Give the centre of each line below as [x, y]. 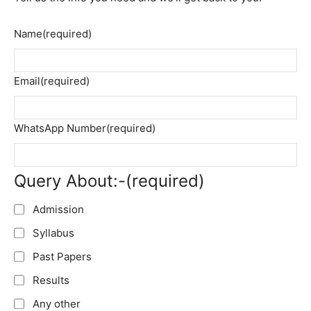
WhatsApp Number [60, 128]
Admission [58, 210]
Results [51, 280]
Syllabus [53, 233]
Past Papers [62, 257]
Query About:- [70, 181]
